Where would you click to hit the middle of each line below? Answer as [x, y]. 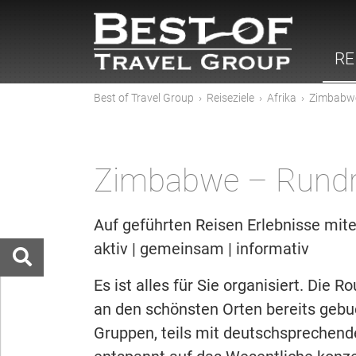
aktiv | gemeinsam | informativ [201, 249]
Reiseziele [230, 98]
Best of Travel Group [144, 98]
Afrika [282, 98]
